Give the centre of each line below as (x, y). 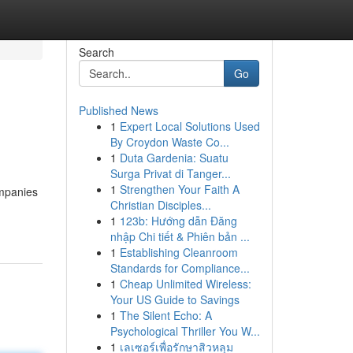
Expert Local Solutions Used (190, 126)
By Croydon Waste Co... (169, 142)
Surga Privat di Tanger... (170, 173)
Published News (118, 110)
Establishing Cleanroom (178, 252)
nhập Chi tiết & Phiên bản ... (180, 236)
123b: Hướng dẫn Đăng (178, 221)
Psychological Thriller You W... (185, 331)
